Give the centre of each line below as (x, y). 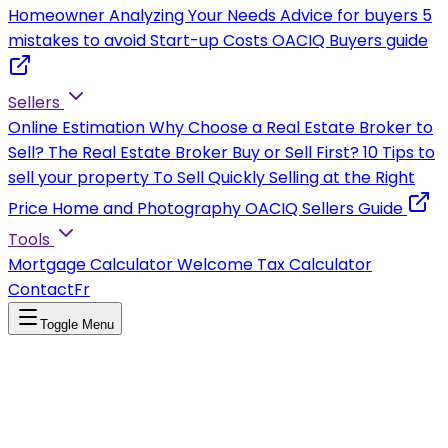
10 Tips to (399, 152)
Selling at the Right (342, 177)
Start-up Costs (209, 40)
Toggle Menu (77, 324)
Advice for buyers (349, 15)
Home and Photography (146, 208)
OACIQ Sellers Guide (324, 208)
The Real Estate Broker (138, 152)
